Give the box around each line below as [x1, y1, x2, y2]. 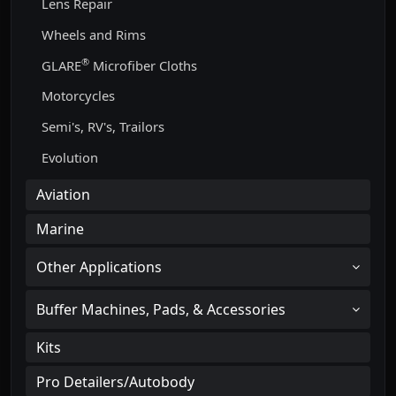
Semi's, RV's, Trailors [42, 118, 165, 136]
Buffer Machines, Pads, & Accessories [36, 299, 286, 319]
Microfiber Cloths [89, 56, 198, 74]
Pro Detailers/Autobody [36, 371, 194, 392]
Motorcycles [42, 87, 116, 105]
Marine [36, 218, 84, 239]
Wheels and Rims [42, 25, 147, 43]
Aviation [36, 185, 90, 205]
